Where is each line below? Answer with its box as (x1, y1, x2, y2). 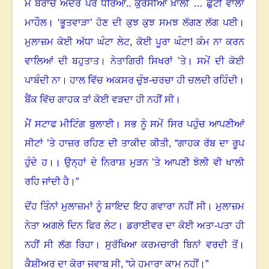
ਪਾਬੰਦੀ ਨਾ (25, 75, 61, 86)
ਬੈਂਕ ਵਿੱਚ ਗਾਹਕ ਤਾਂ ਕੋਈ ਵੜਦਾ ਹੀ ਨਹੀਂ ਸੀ (25, 94, 174, 105)
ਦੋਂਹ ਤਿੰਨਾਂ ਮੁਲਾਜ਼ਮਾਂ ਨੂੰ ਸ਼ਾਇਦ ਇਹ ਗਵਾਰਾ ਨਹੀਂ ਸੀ (25, 201, 206, 212)
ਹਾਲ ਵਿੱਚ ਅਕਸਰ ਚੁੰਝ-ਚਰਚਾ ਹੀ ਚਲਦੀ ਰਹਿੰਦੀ (70, 75, 238, 86)
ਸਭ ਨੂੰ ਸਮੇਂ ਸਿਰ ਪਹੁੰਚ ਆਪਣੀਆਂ (124, 119, 245, 130)
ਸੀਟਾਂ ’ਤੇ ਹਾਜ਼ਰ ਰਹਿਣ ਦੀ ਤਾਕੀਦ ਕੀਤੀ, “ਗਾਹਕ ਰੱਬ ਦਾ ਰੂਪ (25, 138, 244, 149)
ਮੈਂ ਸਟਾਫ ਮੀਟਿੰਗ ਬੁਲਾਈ (25, 119, 114, 130)
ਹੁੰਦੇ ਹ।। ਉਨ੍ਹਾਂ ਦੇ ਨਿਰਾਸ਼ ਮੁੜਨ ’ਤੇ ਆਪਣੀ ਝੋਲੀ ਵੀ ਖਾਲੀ (25, 157, 244, 168)
